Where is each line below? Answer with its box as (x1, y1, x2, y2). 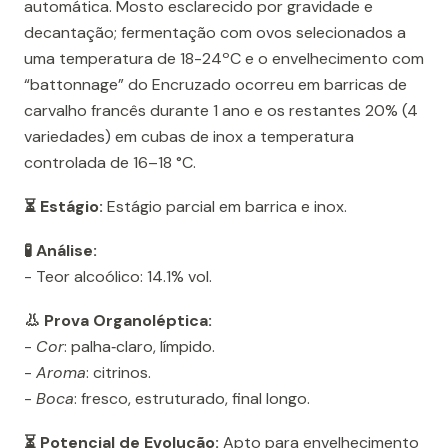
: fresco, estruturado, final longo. (74, 388, 310, 410)
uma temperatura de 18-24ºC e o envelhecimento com (24, 48, 424, 70)
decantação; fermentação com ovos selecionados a (24, 22, 406, 44)
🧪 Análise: (24, 240, 97, 262)
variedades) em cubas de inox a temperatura (24, 126, 354, 148)
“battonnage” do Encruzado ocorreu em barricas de (24, 74, 407, 96)
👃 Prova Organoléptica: (24, 310, 212, 332)
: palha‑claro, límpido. (64, 336, 215, 358)
